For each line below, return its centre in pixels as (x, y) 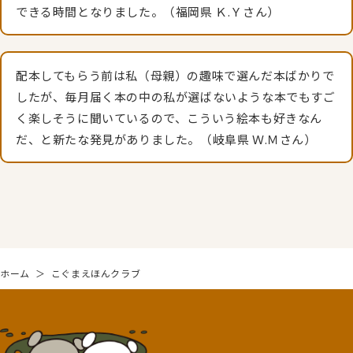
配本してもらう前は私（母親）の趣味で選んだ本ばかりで (175, 76)
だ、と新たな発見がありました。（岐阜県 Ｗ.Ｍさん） (166, 139)
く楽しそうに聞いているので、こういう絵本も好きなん (169, 118)
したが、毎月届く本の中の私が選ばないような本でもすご (176, 97)
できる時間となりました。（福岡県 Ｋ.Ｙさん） (148, 12)
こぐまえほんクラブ (96, 273)
